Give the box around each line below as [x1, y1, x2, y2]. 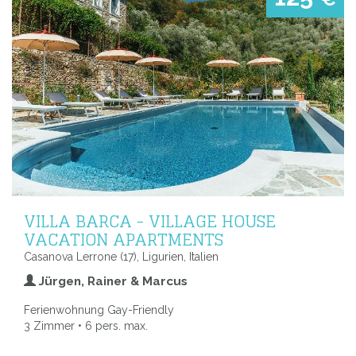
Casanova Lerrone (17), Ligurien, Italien [24, 250, 219, 264]
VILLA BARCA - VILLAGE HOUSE [24, 206, 276, 237]
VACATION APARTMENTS [24, 224, 223, 255]
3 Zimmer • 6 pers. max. [24, 319, 148, 333]
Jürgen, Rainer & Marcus [36, 274, 188, 289]
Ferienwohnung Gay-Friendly [24, 304, 174, 317]
